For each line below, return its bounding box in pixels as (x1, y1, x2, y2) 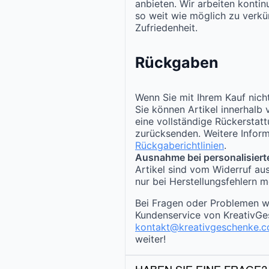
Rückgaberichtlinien (135, 139, 224, 152)
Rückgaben (135, 53, 219, 71)
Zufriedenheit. (135, 21, 198, 34)
